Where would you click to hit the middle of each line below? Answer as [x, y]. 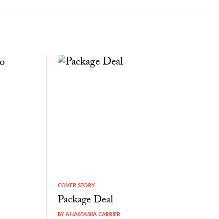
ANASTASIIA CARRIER [93, 214]
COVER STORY [76, 185]
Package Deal [85, 201]
